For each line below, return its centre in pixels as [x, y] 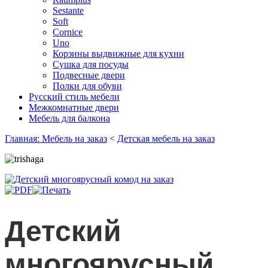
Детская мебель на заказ [166, 138]
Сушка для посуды [91, 64]
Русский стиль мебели [74, 97]
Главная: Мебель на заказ [56, 138]
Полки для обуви [87, 86]
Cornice [68, 32]
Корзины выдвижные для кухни [118, 54]
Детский [63, 232]
